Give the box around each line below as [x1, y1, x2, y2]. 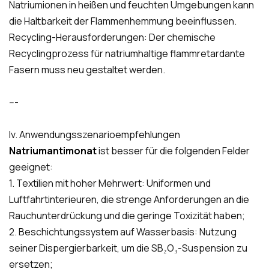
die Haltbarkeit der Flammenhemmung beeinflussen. [9, 14, 237, 28]
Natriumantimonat [9, 144, 98, 157]
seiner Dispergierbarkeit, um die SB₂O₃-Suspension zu [9, 241, 247, 255]
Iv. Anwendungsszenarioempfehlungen [9, 127, 180, 141]
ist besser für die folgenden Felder [98, 144, 250, 157]
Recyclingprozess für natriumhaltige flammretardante [9, 46, 245, 60]
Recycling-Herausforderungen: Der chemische [9, 30, 216, 44]
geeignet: [9, 160, 53, 174]
